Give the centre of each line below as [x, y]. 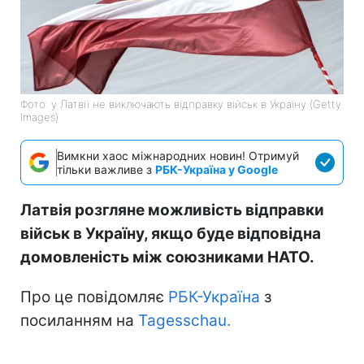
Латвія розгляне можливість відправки [172, 210]
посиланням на [79, 320]
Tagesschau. [184, 320]
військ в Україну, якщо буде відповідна [171, 233]
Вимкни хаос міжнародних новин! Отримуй [178, 155]
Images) [39, 117]
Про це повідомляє [94, 297]
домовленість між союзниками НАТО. [167, 257]
